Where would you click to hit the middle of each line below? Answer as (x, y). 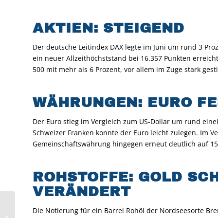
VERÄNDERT (82, 191)
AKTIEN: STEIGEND (109, 28)
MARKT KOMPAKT (43, 203)
